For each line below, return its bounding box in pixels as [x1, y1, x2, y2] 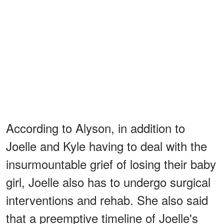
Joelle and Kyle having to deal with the [6, 137, 207, 155]
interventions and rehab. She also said [6, 191, 208, 209]
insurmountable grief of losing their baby [6, 155, 216, 173]
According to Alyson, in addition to [6, 119, 185, 137]
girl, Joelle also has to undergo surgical [6, 173, 210, 191]
